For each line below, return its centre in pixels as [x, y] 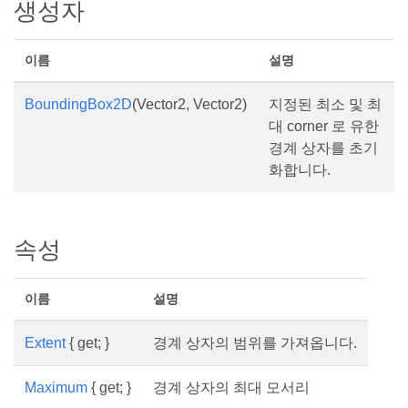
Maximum [56, 388]
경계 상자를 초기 [323, 148]
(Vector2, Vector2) [189, 104]
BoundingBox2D [78, 104]
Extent [45, 343]
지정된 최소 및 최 [325, 104]
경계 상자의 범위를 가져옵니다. [255, 343]
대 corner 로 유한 [324, 126]
